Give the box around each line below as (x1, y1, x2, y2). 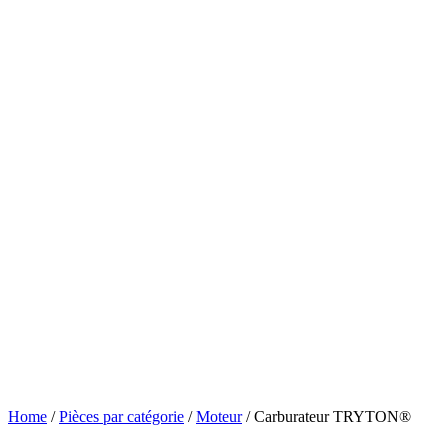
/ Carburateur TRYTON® (242, 407, 411, 425)
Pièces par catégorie (59, 407, 184, 425)
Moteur (196, 407, 242, 425)
